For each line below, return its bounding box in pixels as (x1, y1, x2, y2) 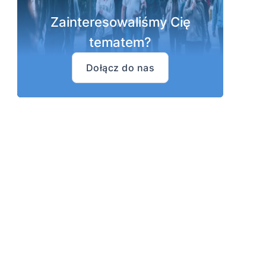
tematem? (89, 34, 151, 50)
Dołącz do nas (85, 61, 155, 74)
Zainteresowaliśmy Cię (50, 14, 191, 30)
